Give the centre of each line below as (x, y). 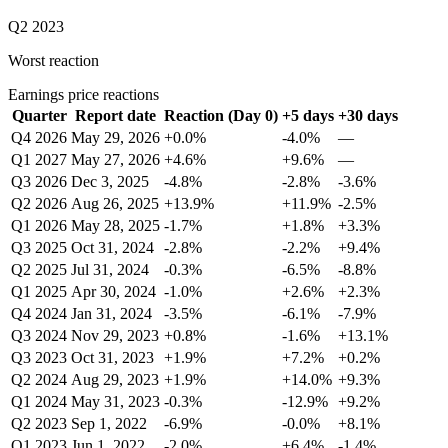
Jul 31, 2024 (110, 269)
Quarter (39, 115)
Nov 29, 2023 (115, 335)
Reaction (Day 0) (221, 115)
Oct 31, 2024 (112, 247)
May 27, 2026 (115, 159)
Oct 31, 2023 (112, 357)
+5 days (308, 115)
